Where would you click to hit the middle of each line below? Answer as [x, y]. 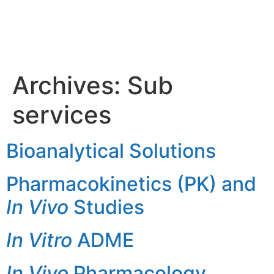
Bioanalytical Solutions [111, 151]
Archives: [70, 85]
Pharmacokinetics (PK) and [131, 184]
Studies [106, 207]
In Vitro [39, 240]
